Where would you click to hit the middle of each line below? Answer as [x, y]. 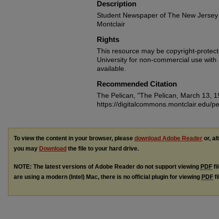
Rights [108, 39]
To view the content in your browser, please [74, 138]
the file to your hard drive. [103, 149]
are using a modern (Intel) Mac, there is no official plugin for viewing [108, 177]
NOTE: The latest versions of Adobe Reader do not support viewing [107, 166]
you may [26, 149]
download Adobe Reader [168, 138]
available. [111, 68]
